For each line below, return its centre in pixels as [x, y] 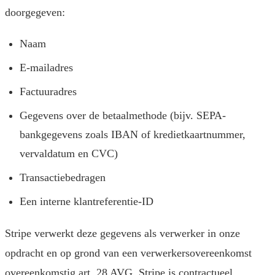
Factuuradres [48, 92]
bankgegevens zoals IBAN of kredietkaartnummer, [133, 135]
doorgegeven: [35, 13]
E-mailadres [46, 68]
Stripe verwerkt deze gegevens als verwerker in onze [122, 234]
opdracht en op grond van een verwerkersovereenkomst [128, 253]
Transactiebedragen [63, 178]
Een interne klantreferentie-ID [87, 202]
